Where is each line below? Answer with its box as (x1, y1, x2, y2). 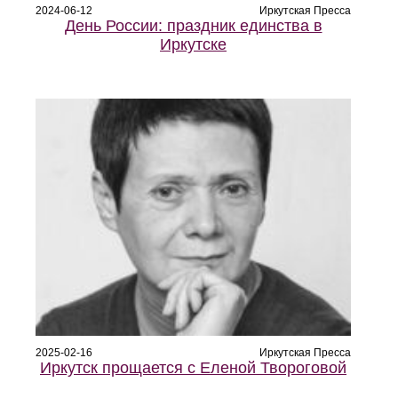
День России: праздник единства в (64, 17, 322, 36)
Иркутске (160, 36, 227, 54)
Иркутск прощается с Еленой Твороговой (40, 359, 346, 378)
